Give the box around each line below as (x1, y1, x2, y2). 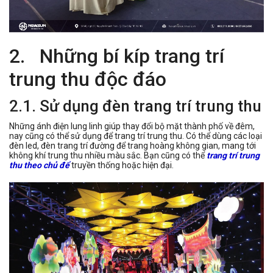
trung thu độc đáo (9, 67, 166, 91)
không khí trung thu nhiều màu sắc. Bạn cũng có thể (9, 150, 207, 160)
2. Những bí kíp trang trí (9, 44, 224, 68)
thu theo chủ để (9, 160, 69, 170)
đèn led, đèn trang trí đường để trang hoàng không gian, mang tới (9, 140, 256, 151)
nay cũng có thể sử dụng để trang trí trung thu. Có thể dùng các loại (9, 130, 262, 141)
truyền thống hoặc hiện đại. (69, 160, 174, 170)
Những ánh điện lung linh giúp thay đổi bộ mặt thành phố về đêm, (9, 121, 255, 131)
